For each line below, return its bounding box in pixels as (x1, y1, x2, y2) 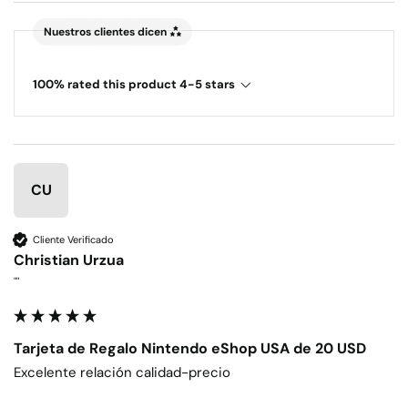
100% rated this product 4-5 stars (33, 76, 235, 93)
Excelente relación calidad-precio (14, 363, 230, 382)
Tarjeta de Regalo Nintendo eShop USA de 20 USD (14, 339, 366, 359)
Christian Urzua (14, 250, 124, 270)
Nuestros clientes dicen (44, 24, 167, 39)
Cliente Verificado (33, 232, 114, 246)
